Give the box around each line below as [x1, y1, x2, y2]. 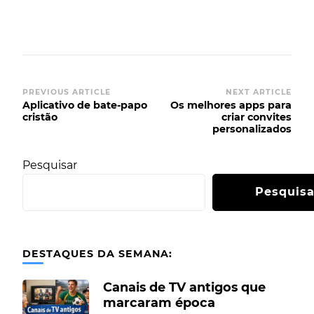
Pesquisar [22, 158, 77, 172]
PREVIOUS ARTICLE [22, 88, 111, 97]
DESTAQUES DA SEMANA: [22, 247, 172, 261]
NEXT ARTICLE [226, 88, 292, 97]
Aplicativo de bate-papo [22, 99, 147, 112]
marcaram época [103, 295, 215, 310]
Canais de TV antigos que [103, 280, 266, 295]
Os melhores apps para [170, 99, 292, 112]
